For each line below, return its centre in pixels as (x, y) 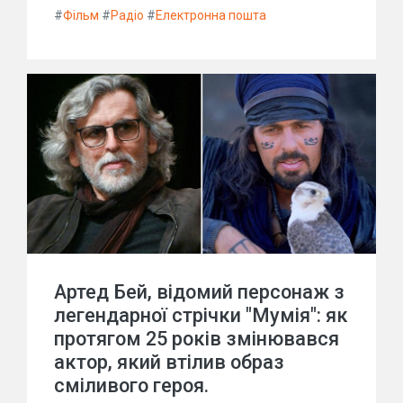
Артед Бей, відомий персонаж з (199, 292)
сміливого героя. (131, 385)
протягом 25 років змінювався (197, 339)
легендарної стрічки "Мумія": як (201, 315)
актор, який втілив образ (169, 362)
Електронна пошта (211, 15)
